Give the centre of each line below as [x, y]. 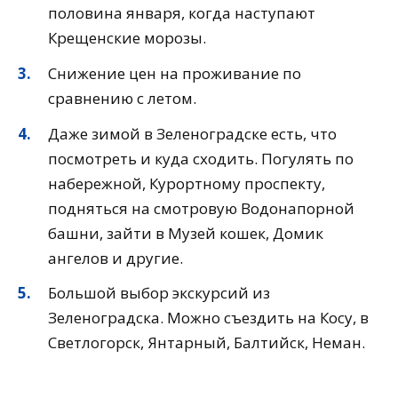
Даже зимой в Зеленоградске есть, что [192, 133]
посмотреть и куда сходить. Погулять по [201, 158]
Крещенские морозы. [127, 37]
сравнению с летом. [122, 98]
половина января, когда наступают [182, 12]
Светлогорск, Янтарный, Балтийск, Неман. [207, 343]
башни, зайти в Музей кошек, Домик [186, 233]
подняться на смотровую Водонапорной [201, 208]
